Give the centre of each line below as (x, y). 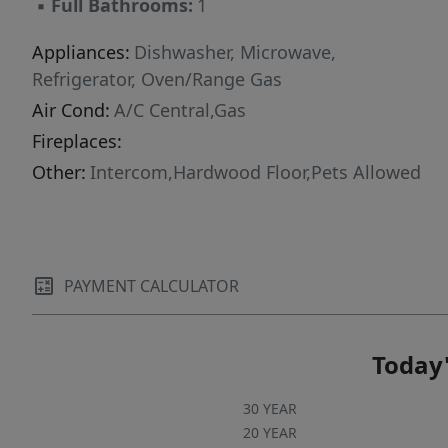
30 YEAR (269, 408)
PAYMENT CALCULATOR (151, 286)
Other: (59, 172)
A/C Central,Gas (180, 110)
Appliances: (81, 52)
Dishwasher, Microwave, (235, 52)
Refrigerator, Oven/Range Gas (157, 79)
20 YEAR (269, 432)
